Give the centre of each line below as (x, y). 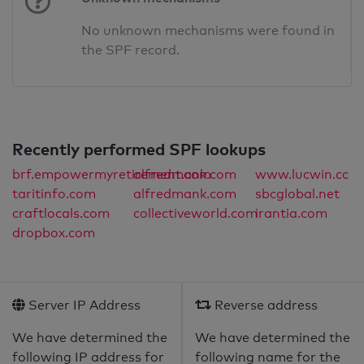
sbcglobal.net (297, 194)
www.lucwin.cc (301, 175)
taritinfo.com (54, 194)
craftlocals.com (61, 214)
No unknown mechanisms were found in (208, 31)
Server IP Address (83, 305)
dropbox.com (54, 233)
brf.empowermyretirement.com (112, 175)
